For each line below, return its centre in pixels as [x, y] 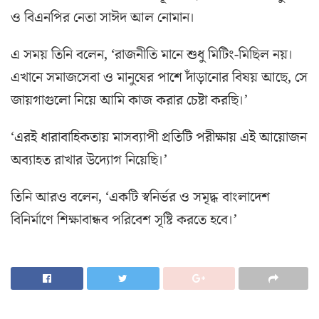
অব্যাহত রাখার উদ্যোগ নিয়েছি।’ [89, 161]
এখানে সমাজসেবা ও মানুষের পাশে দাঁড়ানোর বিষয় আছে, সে [159, 78]
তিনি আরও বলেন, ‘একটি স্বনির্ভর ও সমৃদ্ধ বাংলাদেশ [140, 198]
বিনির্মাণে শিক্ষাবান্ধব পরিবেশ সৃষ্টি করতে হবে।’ [124, 220]
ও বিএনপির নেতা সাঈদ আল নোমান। [103, 18]
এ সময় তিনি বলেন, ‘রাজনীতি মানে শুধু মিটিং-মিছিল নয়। [152, 55]
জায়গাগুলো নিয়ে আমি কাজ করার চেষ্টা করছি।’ [129, 101]
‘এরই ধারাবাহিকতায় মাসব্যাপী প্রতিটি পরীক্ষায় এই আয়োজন [159, 138]
